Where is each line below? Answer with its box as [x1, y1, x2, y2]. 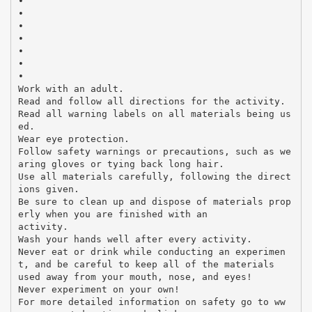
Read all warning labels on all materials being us [17, 108, 291, 119]
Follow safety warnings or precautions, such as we [17, 146, 291, 157]
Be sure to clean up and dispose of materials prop [17, 196, 291, 207]
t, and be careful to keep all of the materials [17, 258, 274, 270]
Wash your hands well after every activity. [17, 233, 252, 244]
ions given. [17, 183, 79, 194]
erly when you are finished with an [17, 208, 208, 219]
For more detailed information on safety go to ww [17, 296, 286, 307]
